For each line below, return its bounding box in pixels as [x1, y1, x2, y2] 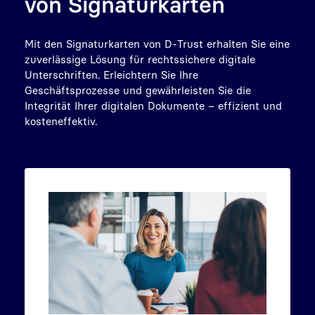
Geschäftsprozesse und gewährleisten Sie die [25, 83, 251, 96]
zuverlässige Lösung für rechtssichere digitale [25, 52, 255, 65]
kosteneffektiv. [25, 114, 97, 127]
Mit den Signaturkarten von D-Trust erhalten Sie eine [25, 37, 290, 50]
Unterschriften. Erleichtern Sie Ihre [25, 67, 198, 81]
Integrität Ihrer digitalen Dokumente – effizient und [25, 98, 282, 112]
